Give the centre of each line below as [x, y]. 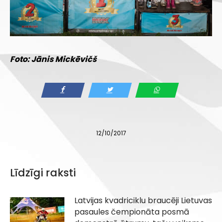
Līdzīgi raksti [43, 173]
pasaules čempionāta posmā [132, 212]
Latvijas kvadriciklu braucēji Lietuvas [143, 201]
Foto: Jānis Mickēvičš [53, 59]
